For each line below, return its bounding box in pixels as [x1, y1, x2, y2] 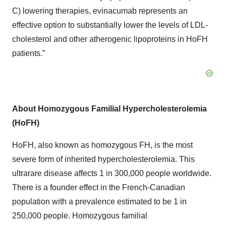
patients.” [12, 48, 45, 58]
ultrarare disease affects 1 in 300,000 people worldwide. [12, 168, 211, 178]
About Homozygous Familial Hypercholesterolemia [12, 104, 207, 113]
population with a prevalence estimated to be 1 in [12, 197, 187, 206]
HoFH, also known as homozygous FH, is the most [12, 140, 193, 149]
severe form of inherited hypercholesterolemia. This [12, 154, 195, 163]
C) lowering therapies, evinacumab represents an [12, 6, 188, 15]
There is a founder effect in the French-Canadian [12, 183, 185, 192]
